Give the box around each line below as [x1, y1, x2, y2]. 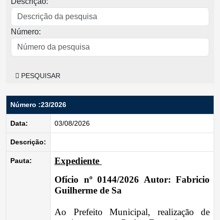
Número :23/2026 [10, 101, 66, 109]
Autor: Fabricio [143, 174, 210, 185]
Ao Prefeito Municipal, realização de [55, 207, 210, 217]
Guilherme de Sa [55, 185, 122, 195]
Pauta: [10, 157, 32, 165]
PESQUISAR [19, 72, 60, 80]
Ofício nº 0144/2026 [55, 174, 144, 185]
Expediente [55, 156, 102, 166]
